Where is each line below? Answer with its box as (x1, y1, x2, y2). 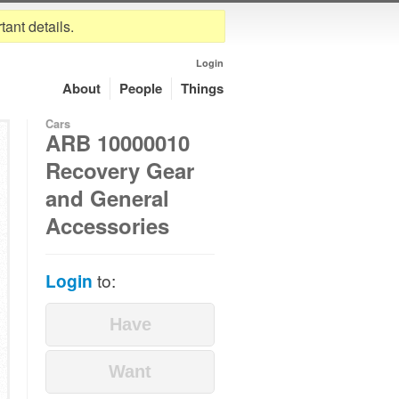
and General (45, 183, 169, 214)
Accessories (45, 210, 169, 241)
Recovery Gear (45, 155, 194, 186)
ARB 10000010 (45, 127, 190, 159)
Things (181, 78, 224, 98)
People (119, 78, 162, 98)
